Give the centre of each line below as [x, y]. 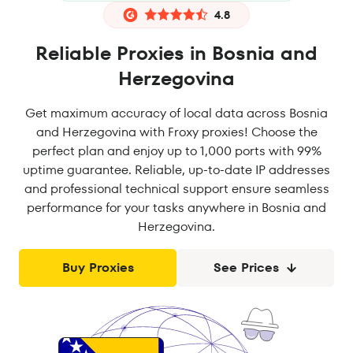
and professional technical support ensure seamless [176, 189]
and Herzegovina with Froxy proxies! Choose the [176, 132]
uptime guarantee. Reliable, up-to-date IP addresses [176, 170]
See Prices [246, 268]
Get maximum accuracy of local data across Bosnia [176, 113]
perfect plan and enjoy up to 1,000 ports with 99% [176, 151]
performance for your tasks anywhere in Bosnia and [176, 208]
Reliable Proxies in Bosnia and [176, 53]
